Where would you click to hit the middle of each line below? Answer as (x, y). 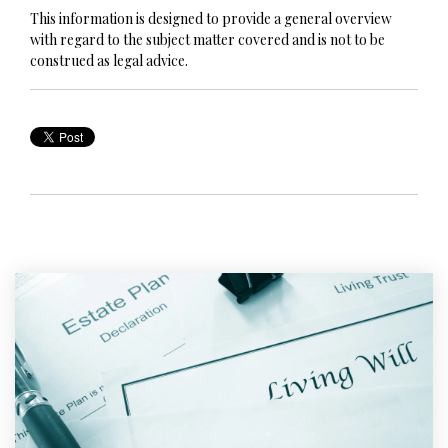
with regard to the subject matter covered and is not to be (207, 40)
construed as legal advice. (109, 61)
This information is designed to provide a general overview (211, 19)
